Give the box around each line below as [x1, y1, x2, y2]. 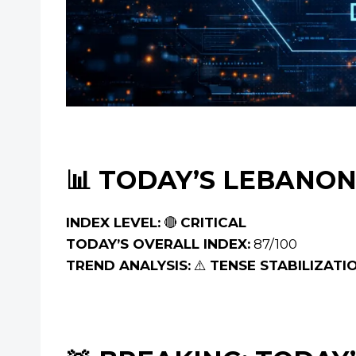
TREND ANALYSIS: [66, 257, 191, 274]
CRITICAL [180, 215, 246, 231]
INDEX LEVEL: [66, 215, 161, 231]
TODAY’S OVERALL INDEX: [66, 236, 250, 253]
